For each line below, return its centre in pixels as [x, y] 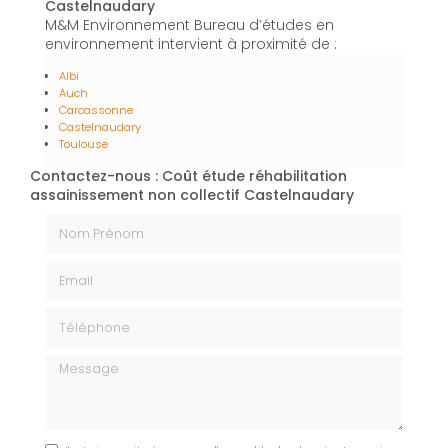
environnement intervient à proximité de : [191, 44]
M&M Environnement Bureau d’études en [189, 25]
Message [77, 363]
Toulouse [83, 144]
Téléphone [81, 316]
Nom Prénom [91, 221]
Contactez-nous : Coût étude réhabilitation [188, 176]
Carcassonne [96, 110]
